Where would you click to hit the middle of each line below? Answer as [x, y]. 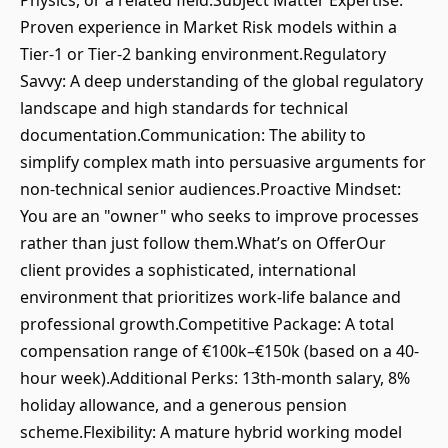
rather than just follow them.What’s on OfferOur [203, 243]
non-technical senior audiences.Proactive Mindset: [210, 189]
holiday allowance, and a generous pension [183, 405]
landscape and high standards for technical [184, 108]
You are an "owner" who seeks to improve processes [219, 216]
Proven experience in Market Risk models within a [208, 27]
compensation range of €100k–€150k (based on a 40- [219, 351]
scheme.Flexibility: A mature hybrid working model [211, 432]
